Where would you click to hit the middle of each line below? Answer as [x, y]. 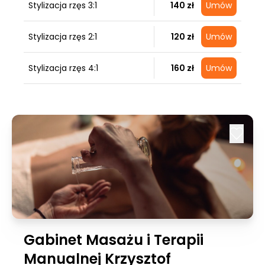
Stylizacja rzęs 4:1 [63, 68]
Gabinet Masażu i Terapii [114, 240]
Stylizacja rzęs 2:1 [63, 37]
